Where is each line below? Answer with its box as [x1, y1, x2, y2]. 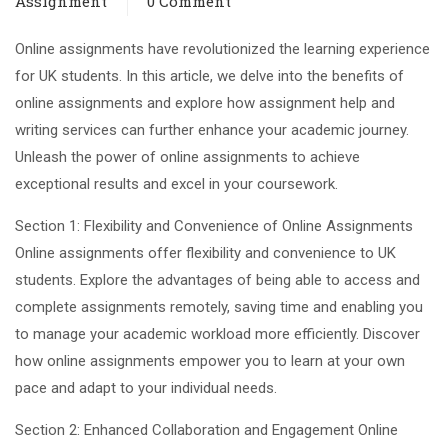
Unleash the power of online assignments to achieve [15, 147, 360, 166]
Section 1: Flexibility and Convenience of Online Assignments [15, 216, 413, 235]
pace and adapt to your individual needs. [15, 378, 277, 397]
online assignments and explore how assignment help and [15, 93, 395, 112]
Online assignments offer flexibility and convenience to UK [15, 243, 396, 262]
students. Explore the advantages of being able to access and [15, 270, 420, 289]
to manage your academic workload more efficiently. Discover [15, 324, 420, 343]
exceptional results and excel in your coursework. [15, 174, 338, 193]
